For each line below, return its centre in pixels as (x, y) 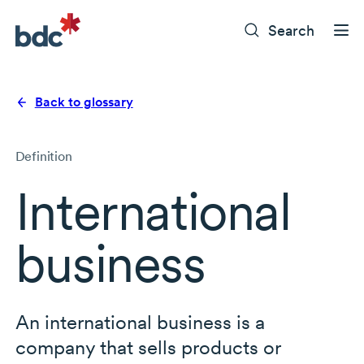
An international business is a (140, 323)
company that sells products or (147, 348)
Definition (43, 157)
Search (292, 30)
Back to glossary (84, 102)
